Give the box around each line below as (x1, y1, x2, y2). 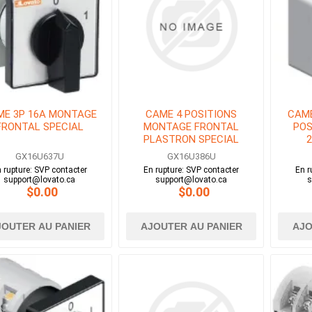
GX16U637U (15, 151, 64, 162)
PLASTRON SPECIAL (143, 133, 240, 146)
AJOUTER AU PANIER (140, 221, 242, 233)
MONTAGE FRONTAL (143, 120, 240, 134)
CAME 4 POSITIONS (146, 108, 237, 121)
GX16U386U (166, 151, 216, 162)
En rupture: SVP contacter (143, 165, 240, 175)
